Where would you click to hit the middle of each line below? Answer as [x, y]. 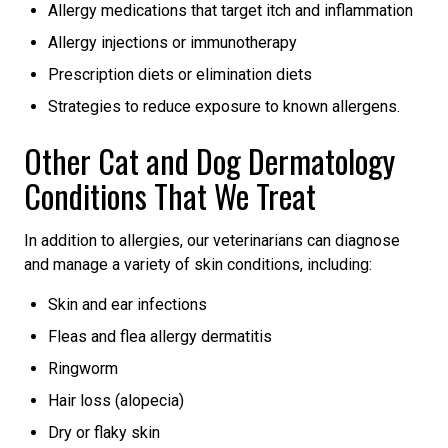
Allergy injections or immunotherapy [172, 42]
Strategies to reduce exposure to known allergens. [224, 106]
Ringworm [83, 368]
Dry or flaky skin [104, 432]
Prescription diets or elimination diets [180, 74]
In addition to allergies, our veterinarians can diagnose [212, 240]
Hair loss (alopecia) [116, 400]
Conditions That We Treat [170, 195]
